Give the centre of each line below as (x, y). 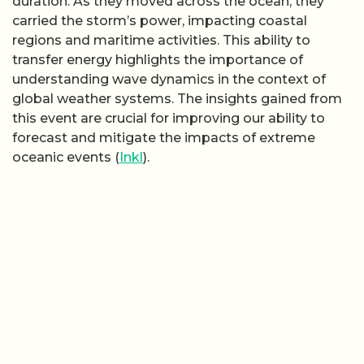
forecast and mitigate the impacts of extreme (164, 138)
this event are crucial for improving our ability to (169, 119)
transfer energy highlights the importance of (158, 60)
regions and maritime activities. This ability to (161, 41)
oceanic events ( (66, 158)
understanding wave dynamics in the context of (169, 80)
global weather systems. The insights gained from (177, 99)
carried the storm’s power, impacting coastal (160, 21)
